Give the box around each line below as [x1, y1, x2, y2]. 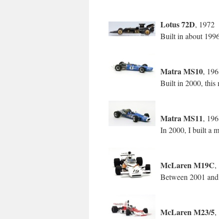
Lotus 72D [160, 19, 195, 30]
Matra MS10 [160, 66, 203, 77]
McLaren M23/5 [160, 206, 215, 218]
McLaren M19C [160, 159, 215, 171]
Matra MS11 [160, 112, 203, 124]
